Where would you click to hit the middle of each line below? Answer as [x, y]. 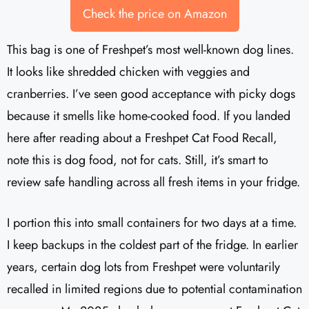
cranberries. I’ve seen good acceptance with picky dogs [151, 94]
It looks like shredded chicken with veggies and [128, 72]
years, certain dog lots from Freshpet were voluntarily [143, 267]
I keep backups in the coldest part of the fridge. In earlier [152, 245]
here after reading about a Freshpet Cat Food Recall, [142, 138]
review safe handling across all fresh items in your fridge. [153, 182]
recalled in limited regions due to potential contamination [154, 289]
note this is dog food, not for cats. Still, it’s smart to [138, 160]
